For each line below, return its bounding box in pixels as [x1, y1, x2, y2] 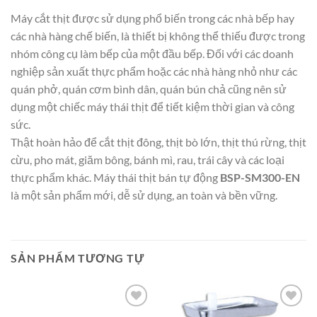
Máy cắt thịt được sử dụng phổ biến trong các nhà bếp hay [11, 11, 294, 25]
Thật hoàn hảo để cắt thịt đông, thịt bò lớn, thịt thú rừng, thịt [11, 135, 306, 149]
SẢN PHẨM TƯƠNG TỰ [11, 251, 144, 265]
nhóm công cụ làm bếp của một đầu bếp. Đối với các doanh [11, 47, 294, 61]
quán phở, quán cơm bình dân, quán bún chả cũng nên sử [11, 82, 287, 96]
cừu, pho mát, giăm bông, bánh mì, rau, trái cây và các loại [11, 153, 284, 167]
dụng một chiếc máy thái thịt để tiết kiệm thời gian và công [11, 100, 294, 114]
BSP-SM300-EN [220, 171, 300, 185]
